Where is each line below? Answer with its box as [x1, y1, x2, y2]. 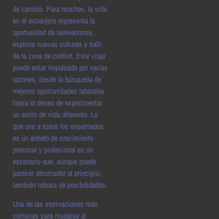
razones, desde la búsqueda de [13, 74, 101, 85]
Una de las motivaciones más [13, 198, 98, 209]
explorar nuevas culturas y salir [13, 39, 102, 50]
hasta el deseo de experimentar [13, 97, 102, 109]
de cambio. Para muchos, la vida [13, 3, 107, 15]
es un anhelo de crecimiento [13, 132, 93, 144]
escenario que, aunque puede [13, 156, 96, 167]
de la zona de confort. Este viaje [13, 50, 105, 62]
